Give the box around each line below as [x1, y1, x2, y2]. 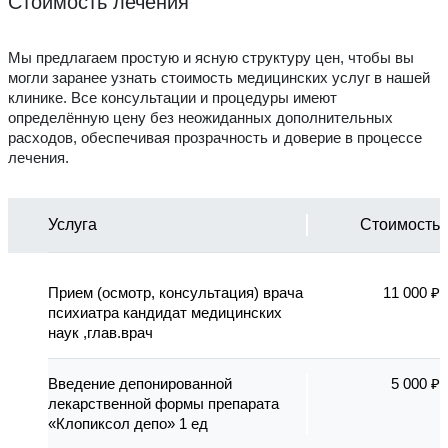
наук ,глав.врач [48, 323, 153, 341]
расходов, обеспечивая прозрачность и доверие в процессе [8, 128, 422, 146]
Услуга [48, 215, 97, 233]
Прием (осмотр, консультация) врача [48, 283, 303, 301]
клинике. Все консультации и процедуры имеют [8, 88, 337, 106]
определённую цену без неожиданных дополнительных [8, 108, 393, 126]
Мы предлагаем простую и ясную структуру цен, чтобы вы [8, 48, 414, 66]
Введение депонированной [48, 374, 232, 392]
